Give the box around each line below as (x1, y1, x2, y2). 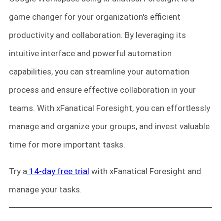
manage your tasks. (9, 184, 82, 195)
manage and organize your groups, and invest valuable (9, 121, 210, 132)
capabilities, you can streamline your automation (9, 67, 189, 77)
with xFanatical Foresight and (89, 166, 201, 177)
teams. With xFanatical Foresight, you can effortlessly (9, 103, 210, 113)
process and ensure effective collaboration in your (9, 85, 196, 95)
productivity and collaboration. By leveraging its (9, 30, 186, 40)
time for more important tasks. (9, 140, 125, 150)
